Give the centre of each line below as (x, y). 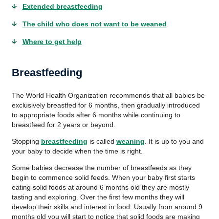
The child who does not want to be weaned (94, 24)
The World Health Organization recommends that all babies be (108, 95)
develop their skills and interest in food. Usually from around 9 (107, 207)
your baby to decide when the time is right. (77, 151)
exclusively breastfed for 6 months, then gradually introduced (106, 105)
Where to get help (52, 42)
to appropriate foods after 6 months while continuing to (96, 115)
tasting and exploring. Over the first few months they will (98, 197)
